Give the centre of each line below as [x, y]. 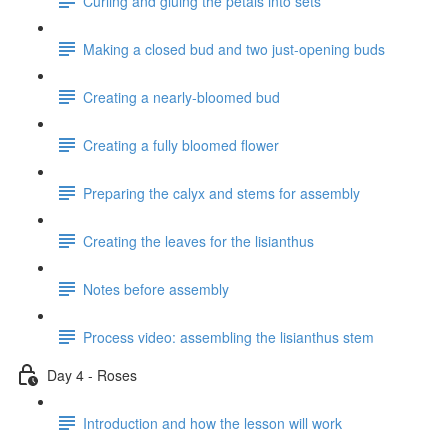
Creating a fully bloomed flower [181, 144]
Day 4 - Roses [92, 374]
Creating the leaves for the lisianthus [198, 240]
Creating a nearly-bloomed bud [181, 96]
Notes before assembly [156, 288]
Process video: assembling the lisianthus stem [228, 336]
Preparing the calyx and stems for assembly [221, 192]
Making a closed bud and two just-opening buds [234, 48]
